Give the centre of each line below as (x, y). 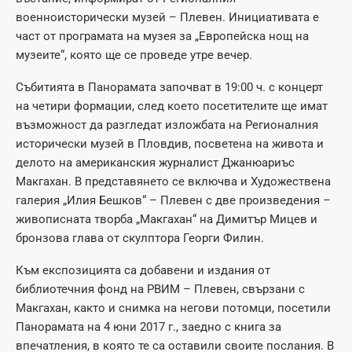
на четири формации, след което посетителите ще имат (172, 106)
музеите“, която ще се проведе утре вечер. (134, 55)
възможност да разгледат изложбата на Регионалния (167, 125)
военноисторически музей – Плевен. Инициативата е (167, 17)
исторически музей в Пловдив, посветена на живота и (170, 144)
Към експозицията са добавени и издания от (143, 270)
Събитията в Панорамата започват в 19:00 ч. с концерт (169, 87)
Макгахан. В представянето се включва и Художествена (173, 181)
